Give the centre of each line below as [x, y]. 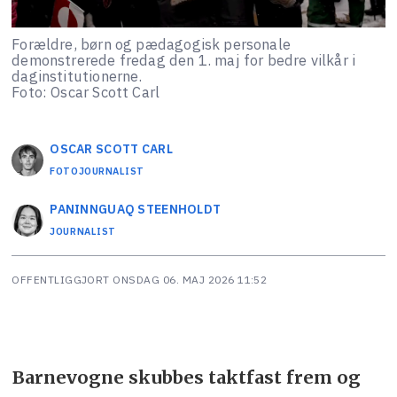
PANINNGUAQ [93, 209]
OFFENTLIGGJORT [61, 280]
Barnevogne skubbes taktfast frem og [186, 378]
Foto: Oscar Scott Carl [86, 92]
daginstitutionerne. [77, 76]
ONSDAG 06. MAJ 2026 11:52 [194, 280]
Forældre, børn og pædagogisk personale [152, 44]
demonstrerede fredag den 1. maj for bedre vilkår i [184, 60]
